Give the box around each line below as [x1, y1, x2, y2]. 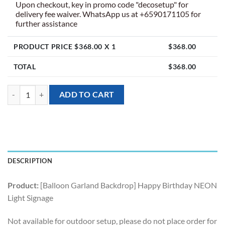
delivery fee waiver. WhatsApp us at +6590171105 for [16, 9, 201, 19]
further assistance [16, 18, 77, 28]
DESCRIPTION [8, 156, 52, 165]
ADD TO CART [59, 89, 115, 99]
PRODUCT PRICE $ [14, 42, 79, 51]
